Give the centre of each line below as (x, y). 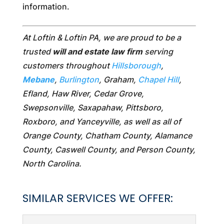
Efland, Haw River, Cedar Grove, (83, 93)
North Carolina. (52, 163)
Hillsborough (136, 65)
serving (157, 51)
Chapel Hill (158, 79)
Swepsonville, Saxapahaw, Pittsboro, (93, 107)
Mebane (38, 79)
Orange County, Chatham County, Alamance (107, 135)
